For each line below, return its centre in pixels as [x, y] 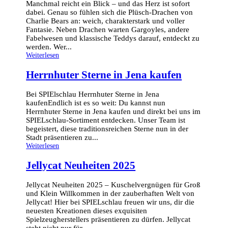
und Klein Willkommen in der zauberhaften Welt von [110, 193]
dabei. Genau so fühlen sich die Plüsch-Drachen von [110, 12]
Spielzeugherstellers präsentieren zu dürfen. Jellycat [108, 219]
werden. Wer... [49, 47]
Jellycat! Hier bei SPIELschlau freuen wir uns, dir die [110, 202]
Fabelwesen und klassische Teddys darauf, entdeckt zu [113, 38]
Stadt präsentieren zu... [62, 138]
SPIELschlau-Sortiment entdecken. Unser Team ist [106, 120]
